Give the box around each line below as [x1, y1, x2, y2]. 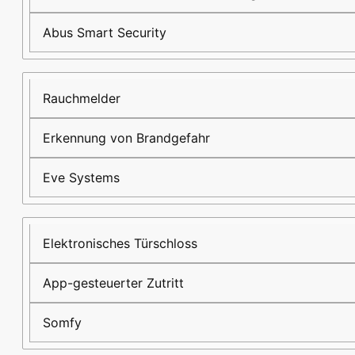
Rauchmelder [43, 90, 120, 107]
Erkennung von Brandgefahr [43, 130, 210, 147]
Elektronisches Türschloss [43, 235, 197, 252]
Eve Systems [43, 170, 120, 186]
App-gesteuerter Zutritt [43, 275, 184, 292]
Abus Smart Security [43, 25, 166, 41]
